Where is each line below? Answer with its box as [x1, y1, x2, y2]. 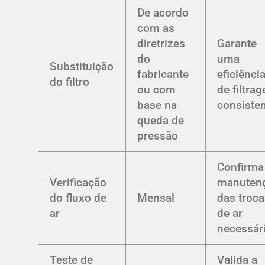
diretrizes [137, 37, 186, 51]
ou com [137, 83, 176, 97]
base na [137, 98, 177, 112]
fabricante [137, 67, 189, 82]
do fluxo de [50, 191, 107, 205]
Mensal [137, 191, 175, 205]
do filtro [50, 75, 90, 89]
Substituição [50, 60, 114, 74]
